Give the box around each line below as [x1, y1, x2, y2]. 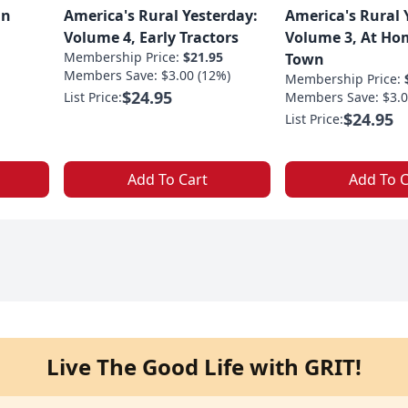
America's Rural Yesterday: [64, 5, 258, 26]
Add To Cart [127, 169, 208, 190]
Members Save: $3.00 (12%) [64, 66, 230, 85]
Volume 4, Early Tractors [64, 27, 239, 48]
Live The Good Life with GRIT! [46, 352, 362, 382]
